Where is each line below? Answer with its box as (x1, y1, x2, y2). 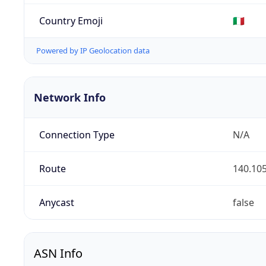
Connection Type (39, 128, 115, 142)
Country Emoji (39, 14, 103, 27)
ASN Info (34, 245, 83, 262)
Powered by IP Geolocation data (36, 45, 150, 56)
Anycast (39, 196, 74, 210)
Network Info (34, 90, 106, 105)
